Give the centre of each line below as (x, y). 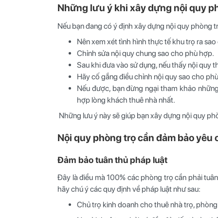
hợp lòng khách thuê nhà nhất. (126, 100)
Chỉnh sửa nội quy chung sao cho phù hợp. (145, 53)
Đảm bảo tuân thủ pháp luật (112, 160)
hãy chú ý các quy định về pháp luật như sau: (129, 189)
